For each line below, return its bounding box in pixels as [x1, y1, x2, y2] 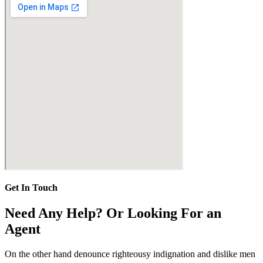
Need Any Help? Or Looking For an [5, 205, 221, 221]
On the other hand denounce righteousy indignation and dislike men [5, 249, 255, 259]
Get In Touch [5, 183, 58, 193]
